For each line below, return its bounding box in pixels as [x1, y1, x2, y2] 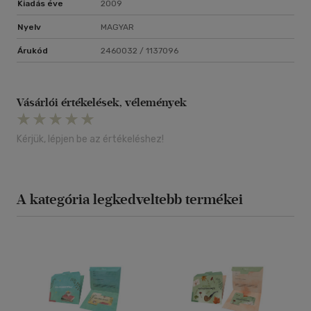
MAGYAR [101, 22, 134, 33]
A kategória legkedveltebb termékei [17, 191, 243, 208]
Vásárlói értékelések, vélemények [17, 96, 187, 110]
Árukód [17, 46, 48, 56]
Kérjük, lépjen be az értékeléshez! [17, 133, 164, 146]
